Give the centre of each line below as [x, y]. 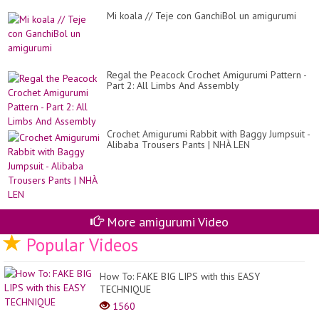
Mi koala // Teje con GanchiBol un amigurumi [202, 16]
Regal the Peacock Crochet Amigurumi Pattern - [206, 75]
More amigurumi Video [166, 221]
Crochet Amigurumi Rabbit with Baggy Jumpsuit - [208, 134]
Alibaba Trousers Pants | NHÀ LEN [178, 145]
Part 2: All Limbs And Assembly [173, 86]
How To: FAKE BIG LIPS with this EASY [180, 276]
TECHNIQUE [125, 289]
